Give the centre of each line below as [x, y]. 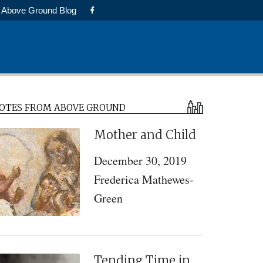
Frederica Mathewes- [144, 179]
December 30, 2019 [140, 161]
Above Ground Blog [39, 10]
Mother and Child [145, 135]
